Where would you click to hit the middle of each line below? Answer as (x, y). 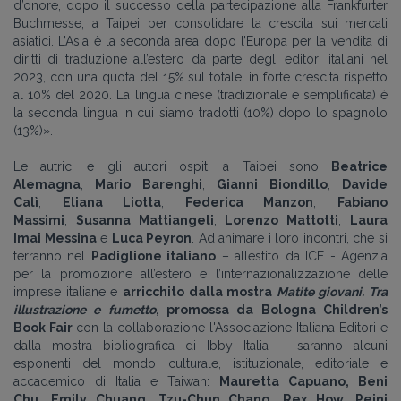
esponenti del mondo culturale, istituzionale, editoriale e (200, 363)
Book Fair (45, 327)
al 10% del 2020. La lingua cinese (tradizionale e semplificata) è (200, 94)
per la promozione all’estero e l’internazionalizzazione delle (200, 273)
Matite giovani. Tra (332, 291)
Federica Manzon (249, 202)
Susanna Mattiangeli (145, 220)
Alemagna (47, 184)
